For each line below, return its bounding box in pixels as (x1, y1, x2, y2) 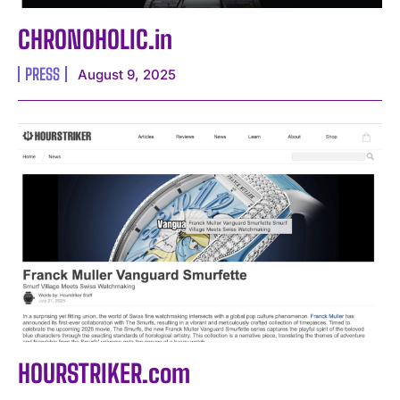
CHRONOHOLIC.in (18, 24, 172, 55)
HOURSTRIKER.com (18, 357, 190, 388)
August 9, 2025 (78, 66, 176, 84)
